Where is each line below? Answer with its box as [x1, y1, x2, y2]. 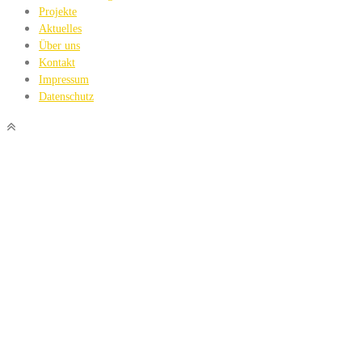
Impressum [39, 73, 89, 86]
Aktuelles [39, 22, 82, 35]
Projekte [39, 5, 77, 18]
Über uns [39, 39, 80, 52]
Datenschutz [39, 90, 94, 103]
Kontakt [39, 56, 75, 69]
